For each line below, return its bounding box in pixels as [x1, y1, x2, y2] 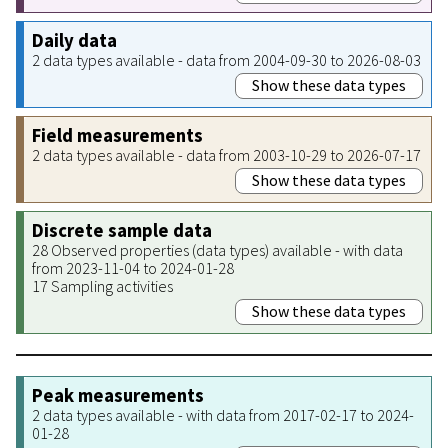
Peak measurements [32, 383, 204, 407]
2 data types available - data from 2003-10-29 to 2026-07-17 [32, 144, 421, 165]
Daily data [32, 28, 117, 52]
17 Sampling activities [32, 275, 173, 296]
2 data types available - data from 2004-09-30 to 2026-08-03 [32, 49, 421, 70]
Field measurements [32, 123, 203, 147]
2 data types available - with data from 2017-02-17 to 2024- [32, 404, 414, 425]
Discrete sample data [32, 218, 212, 242]
